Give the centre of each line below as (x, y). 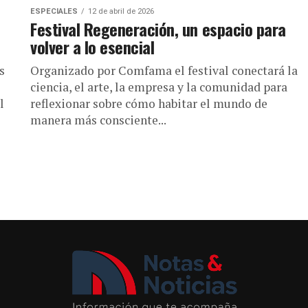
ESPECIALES (54, 11)
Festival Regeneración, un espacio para (158, 29)
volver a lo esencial (92, 47)
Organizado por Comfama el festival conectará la (164, 70)
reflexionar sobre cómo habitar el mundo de (149, 103)
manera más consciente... (98, 120)
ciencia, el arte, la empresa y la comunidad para (159, 87)
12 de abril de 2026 (121, 11)
